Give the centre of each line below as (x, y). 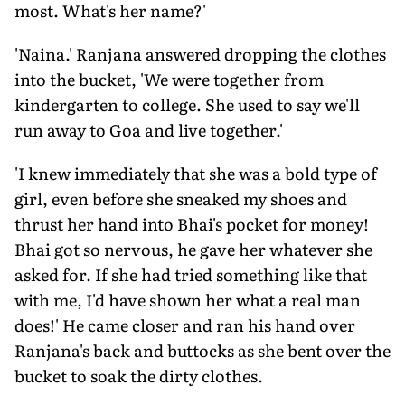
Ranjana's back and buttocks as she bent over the (202, 350)
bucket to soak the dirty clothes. (139, 375)
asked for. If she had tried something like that (191, 274)
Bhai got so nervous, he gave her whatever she (193, 249)
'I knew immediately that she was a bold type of (196, 173)
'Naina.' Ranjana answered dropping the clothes (200, 53)
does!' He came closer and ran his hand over (185, 325)
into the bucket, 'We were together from (169, 79)
